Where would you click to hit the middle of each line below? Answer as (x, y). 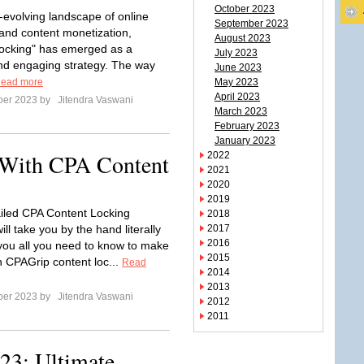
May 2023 (236, 82)
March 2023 (241, 111)
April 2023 (237, 97)
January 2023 (245, 141)
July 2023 (236, 53)
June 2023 (238, 67)
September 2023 (251, 24)
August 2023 (243, 38)
